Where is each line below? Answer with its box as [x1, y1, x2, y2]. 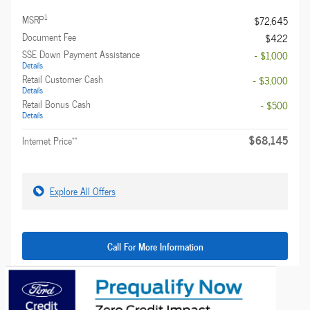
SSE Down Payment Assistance [22, 46, 140, 62]
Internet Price [22, 132, 72, 149]
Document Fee [22, 28, 76, 45]
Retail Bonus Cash [22, 95, 91, 112]
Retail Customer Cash [22, 71, 103, 87]
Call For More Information [107, 238, 203, 255]
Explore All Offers [50, 183, 116, 199]
